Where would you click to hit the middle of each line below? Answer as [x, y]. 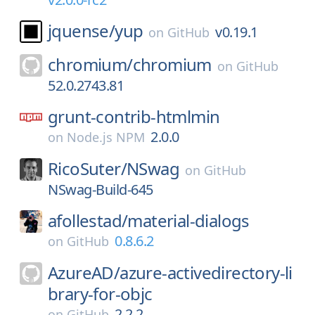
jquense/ [82, 31]
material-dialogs [188, 220]
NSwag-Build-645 [101, 189]
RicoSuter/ [87, 168]
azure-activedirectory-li [206, 272]
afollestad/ [88, 220]
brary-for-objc [100, 294]
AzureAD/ [84, 272]
